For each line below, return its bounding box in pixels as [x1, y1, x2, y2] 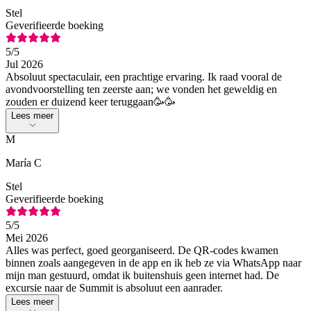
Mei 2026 [6, 231, 48, 244]
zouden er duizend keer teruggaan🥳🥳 [6, 95, 176, 108]
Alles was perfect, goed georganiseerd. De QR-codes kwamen [6, 244, 278, 256]
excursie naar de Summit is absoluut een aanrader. [6, 281, 223, 294]
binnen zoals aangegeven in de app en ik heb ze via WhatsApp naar [6, 256, 301, 269]
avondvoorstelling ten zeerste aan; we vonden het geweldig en [6, 83, 277, 95]
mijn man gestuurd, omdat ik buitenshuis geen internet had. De [6, 269, 279, 281]
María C [6, 156, 42, 169]
